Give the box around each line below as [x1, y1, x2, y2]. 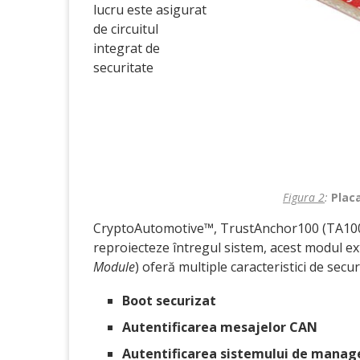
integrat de [93, 39, 160, 57]
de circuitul [93, 20, 158, 38]
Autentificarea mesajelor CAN [122, 317, 317, 336]
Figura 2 [283, 189, 325, 205]
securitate [93, 59, 153, 76]
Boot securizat [122, 291, 216, 309]
